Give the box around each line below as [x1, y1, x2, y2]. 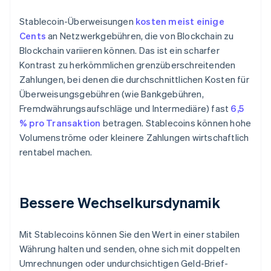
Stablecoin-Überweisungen [19, 15, 135, 28]
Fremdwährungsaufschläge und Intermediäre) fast [19, 102, 231, 115]
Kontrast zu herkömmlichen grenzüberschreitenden [19, 59, 236, 71]
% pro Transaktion [19, 117, 101, 129]
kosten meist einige [135, 15, 224, 28]
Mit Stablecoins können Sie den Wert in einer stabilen [19, 228, 240, 241]
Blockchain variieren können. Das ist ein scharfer [19, 44, 220, 57]
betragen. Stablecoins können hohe [100, 117, 252, 129]
